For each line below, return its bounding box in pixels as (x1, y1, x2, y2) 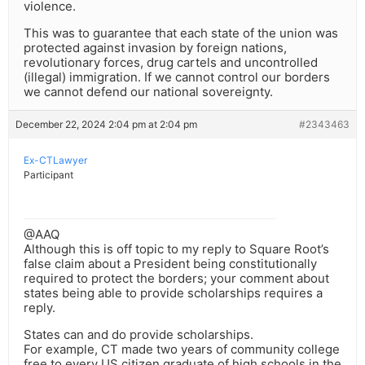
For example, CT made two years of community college (24, 341, 340, 358)
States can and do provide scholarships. (24, 327, 253, 343)
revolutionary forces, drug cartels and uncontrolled (24, 55, 318, 71)
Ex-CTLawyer (24, 154, 87, 167)
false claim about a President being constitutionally (24, 256, 317, 272)
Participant (24, 169, 73, 182)
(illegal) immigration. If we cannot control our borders (24, 69, 330, 86)
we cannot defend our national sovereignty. (24, 84, 273, 100)
